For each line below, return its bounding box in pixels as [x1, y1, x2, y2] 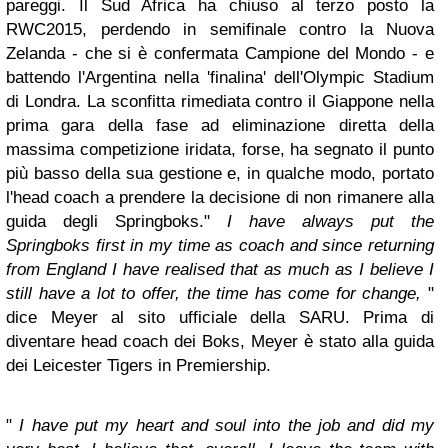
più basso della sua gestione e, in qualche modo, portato [6, 164, 434, 183]
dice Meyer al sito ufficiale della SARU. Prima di [6, 308, 434, 327]
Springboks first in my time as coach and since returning [6, 236, 434, 255]
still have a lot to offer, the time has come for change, [6, 284, 422, 303]
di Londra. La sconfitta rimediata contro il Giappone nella [6, 92, 434, 111]
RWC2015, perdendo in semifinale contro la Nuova [6, 20, 434, 39]
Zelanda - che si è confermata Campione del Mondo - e [6, 44, 434, 63]
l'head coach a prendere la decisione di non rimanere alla [6, 188, 434, 207]
